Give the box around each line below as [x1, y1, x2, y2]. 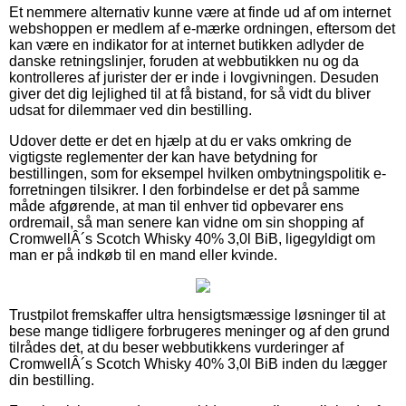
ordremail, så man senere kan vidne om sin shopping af [9, 214, 363, 230]
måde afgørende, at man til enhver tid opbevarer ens [9, 198, 343, 214]
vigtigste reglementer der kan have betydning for [9, 149, 317, 165]
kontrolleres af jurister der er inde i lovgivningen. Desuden [9, 69, 379, 85]
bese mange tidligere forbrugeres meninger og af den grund [9, 323, 390, 339]
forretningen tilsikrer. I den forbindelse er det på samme [9, 181, 360, 198]
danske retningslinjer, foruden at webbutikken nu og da [9, 53, 359, 69]
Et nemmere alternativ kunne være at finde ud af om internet [9, 4, 391, 20]
